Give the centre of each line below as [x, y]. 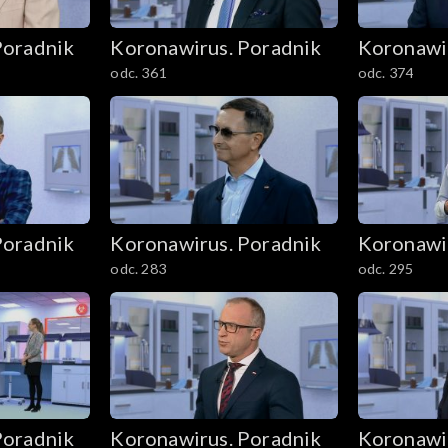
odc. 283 [138, 268]
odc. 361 [138, 72]
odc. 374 [385, 72]
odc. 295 [385, 268]
